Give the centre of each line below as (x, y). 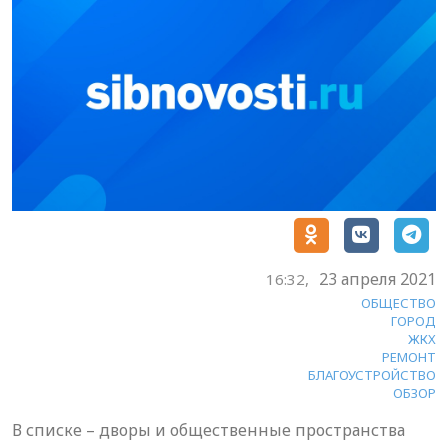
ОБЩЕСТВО (398, 302)
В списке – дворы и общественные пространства (208, 429)
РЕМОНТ (409, 356)
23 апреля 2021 (377, 278)
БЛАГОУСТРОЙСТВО (372, 374)
